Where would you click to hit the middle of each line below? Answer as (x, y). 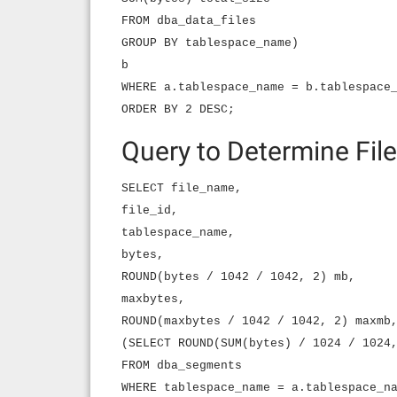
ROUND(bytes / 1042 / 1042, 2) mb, (238, 277)
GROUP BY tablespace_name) (210, 43)
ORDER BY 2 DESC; (178, 109)
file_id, (150, 210)
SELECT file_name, (182, 188)
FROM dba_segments (182, 366)
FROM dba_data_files (189, 21)
